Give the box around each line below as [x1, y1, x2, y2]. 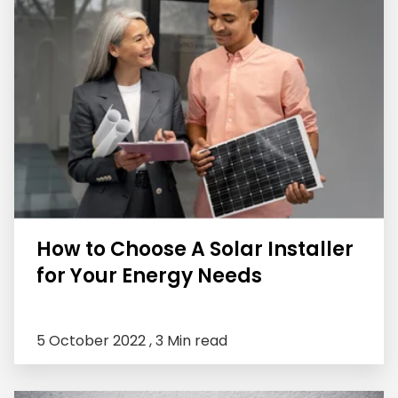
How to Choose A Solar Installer [36, 235, 354, 264]
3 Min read [155, 330, 227, 352]
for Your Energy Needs [36, 262, 262, 291]
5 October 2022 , [36, 330, 155, 352]
